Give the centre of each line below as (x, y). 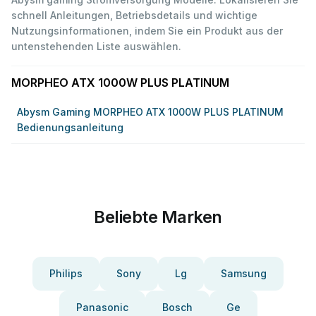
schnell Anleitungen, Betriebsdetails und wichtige (134, 15)
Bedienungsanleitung (70, 127)
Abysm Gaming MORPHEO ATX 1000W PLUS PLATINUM (150, 112)
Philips (66, 273)
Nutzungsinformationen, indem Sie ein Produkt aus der (147, 31)
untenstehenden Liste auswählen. (96, 46)
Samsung (244, 273)
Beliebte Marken (158, 217)
